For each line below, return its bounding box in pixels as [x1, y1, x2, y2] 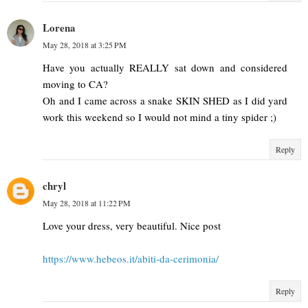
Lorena [43, 20, 76, 36]
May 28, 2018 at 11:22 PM [43, 197, 131, 209]
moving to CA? [43, 77, 108, 91]
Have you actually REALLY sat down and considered [43, 60, 287, 75]
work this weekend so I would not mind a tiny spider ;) [43, 110, 276, 124]
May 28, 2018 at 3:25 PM [43, 39, 126, 51]
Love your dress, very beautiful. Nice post [43, 219, 221, 233]
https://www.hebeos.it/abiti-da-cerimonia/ [43, 252, 219, 266]
